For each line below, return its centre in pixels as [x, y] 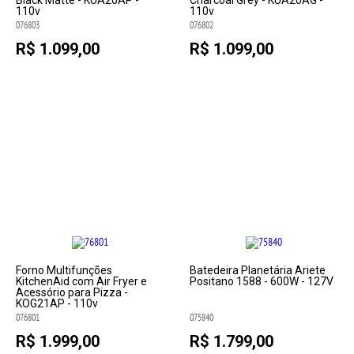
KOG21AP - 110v [57, 303]
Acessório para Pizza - [72, 292]
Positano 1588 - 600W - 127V [261, 281]
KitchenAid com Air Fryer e [82, 281]
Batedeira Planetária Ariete [257, 270]
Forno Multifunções [64, 270]
